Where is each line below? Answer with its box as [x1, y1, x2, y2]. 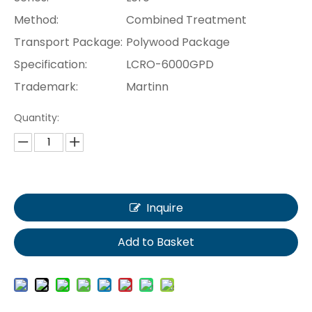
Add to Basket [118, 233, 194, 250]
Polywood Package [126, 33, 230, 50]
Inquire [146, 199, 183, 216]
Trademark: [14, 78, 78, 95]
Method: [14, 11, 58, 28]
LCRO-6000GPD [126, 56, 214, 72]
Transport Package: [14, 33, 123, 50]
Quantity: [14, 110, 59, 125]
